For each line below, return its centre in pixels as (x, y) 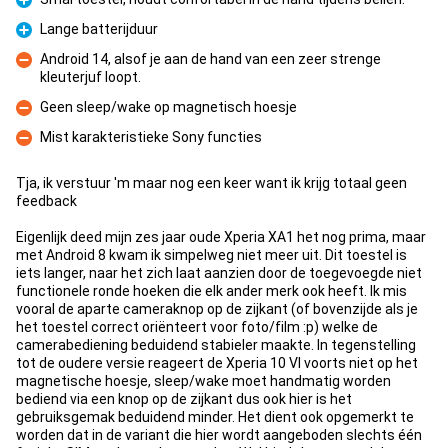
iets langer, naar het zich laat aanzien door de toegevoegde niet (219, 273)
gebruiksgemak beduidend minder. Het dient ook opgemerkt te (215, 417)
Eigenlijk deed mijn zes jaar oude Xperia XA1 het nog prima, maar (221, 237)
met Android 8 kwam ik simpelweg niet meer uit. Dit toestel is (211, 255)
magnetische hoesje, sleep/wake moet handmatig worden (203, 381)
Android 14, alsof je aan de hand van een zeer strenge (210, 59)
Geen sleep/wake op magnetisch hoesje (168, 107)
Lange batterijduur (99, 29)
